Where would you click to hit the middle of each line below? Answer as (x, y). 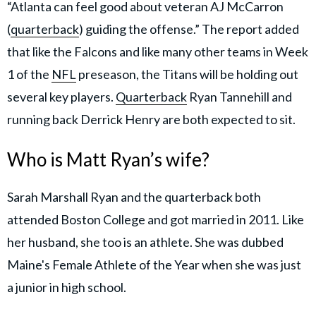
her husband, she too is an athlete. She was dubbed (145, 242)
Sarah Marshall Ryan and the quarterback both (134, 197)
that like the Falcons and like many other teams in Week (158, 51)
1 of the (29, 74)
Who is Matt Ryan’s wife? (108, 159)
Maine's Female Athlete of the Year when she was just (154, 265)
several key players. (61, 96)
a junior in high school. (68, 287)
